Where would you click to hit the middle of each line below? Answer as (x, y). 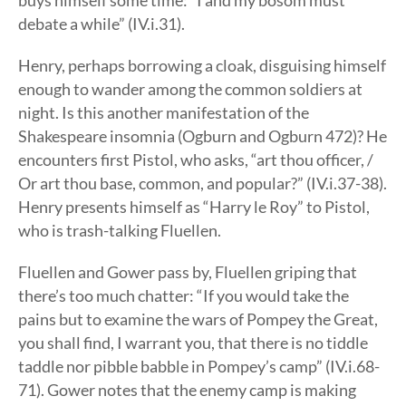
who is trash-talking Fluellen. (120, 230)
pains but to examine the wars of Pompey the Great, (198, 319)
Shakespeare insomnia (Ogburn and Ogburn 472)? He (203, 136)
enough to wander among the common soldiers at (190, 89)
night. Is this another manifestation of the (164, 112)
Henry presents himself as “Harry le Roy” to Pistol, (194, 207)
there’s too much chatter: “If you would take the (184, 295)
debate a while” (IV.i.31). (101, 24)
